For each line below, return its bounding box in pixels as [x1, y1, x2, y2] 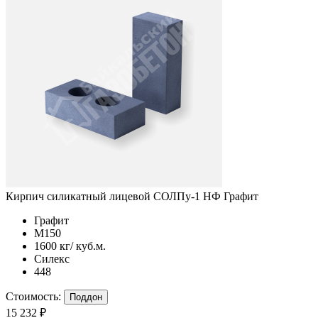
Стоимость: [6, 290, 61, 302]
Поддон [70, 291, 102, 302]
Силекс [34, 252, 70, 265]
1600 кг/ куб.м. [34, 239, 106, 252]
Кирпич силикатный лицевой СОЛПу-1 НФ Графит [6, 190, 258, 202]
